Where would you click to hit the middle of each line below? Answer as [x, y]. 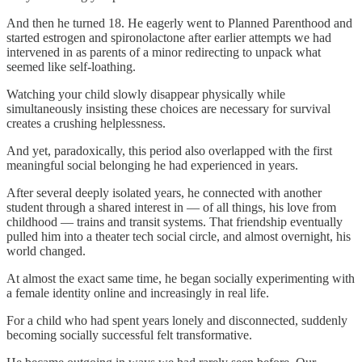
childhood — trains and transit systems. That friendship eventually [175, 221]
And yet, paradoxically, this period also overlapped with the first [169, 150]
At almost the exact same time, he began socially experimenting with [181, 278]
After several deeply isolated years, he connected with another [164, 192]
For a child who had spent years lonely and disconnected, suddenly [177, 320]
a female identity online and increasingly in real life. [138, 293]
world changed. [46, 250]
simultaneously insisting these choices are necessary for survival [168, 108]
